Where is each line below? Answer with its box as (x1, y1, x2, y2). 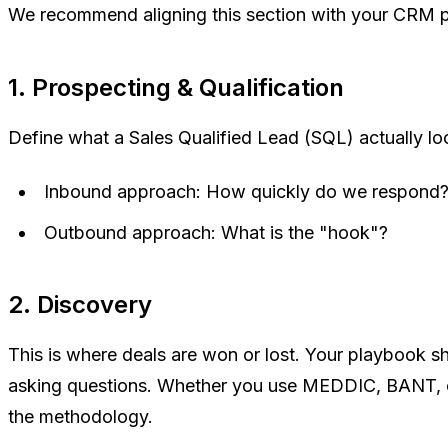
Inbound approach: (44, 180, 201, 202)
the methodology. (8, 405, 153, 427)
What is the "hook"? (216, 221, 388, 243)
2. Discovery (8, 289, 152, 319)
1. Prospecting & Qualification (8, 72, 344, 102)
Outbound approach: (44, 221, 216, 243)
